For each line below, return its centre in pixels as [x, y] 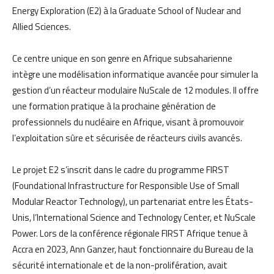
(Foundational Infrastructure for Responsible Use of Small [126, 185]
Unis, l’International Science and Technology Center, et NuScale [134, 217]
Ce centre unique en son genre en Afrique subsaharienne [122, 58]
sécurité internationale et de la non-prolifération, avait [120, 265]
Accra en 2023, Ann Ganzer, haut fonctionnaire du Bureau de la [133, 249]
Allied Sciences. [42, 26]
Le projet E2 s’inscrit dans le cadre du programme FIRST [121, 169]
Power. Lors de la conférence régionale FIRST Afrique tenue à [130, 233]
